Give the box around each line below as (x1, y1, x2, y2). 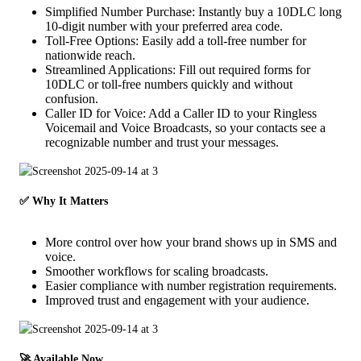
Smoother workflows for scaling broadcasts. (45, 263, 268, 278)
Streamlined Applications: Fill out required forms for (45, 62, 310, 77)
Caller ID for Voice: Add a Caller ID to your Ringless (45, 106, 317, 120)
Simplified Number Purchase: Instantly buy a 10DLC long (45, 4, 342, 19)
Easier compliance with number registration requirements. (45, 278, 337, 293)
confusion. (45, 91, 98, 106)
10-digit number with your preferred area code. (45, 19, 283, 33)
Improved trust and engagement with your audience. (45, 293, 309, 307)
